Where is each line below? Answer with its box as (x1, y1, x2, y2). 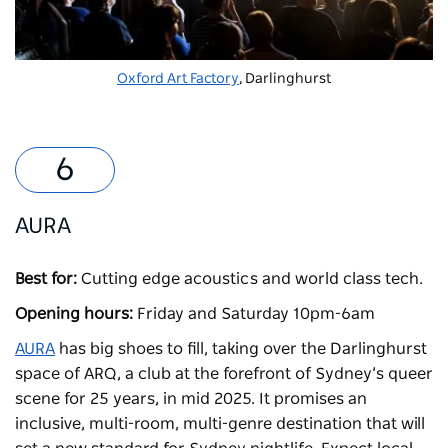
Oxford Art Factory (117, 71, 239, 86)
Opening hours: (15, 305, 137, 322)
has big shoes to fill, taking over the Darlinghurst (55, 340, 427, 357)
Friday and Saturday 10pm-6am (137, 305, 379, 322)
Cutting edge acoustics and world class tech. (81, 270, 427, 287)
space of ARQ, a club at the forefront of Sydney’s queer (15, 365, 433, 382)
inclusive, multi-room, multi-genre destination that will (15, 415, 425, 432)
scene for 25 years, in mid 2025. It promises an (15, 390, 367, 407)
